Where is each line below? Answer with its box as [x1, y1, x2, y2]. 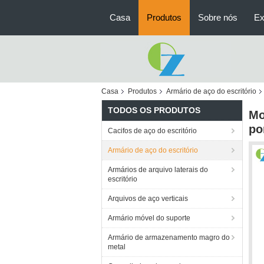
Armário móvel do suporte [108, 214, 190, 222]
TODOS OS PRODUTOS [108, 105, 200, 115]
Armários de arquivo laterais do [108, 166, 208, 174]
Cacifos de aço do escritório [108, 127, 197, 135]
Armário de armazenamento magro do [108, 233, 230, 242]
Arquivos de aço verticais [108, 194, 188, 203]
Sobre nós [198, 12, 237, 22]
